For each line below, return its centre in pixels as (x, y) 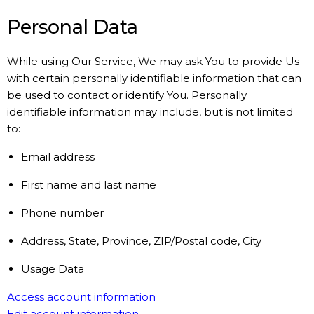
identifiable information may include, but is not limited (150, 112)
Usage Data (53, 269)
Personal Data (73, 27)
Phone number (62, 213)
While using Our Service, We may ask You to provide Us (153, 61)
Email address (58, 157)
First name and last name (89, 185)
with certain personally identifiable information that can (154, 78)
